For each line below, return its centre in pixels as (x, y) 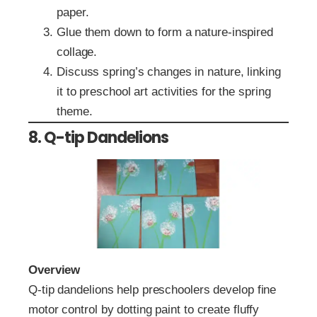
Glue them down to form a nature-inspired (165, 32)
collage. (77, 52)
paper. (73, 12)
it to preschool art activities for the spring (164, 91)
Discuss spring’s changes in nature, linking (169, 71)
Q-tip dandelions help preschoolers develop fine (152, 290)
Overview (54, 270)
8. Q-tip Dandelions (98, 137)
